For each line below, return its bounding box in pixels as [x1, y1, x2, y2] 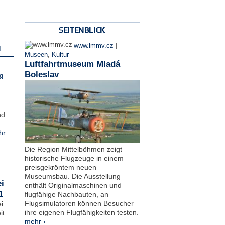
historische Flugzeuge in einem [24, 154, 124, 163]
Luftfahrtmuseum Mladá [24, 59, 120, 69]
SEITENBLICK [59, 25, 105, 34]
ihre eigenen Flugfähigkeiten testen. [24, 208, 139, 217]
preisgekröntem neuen [24, 163, 96, 172]
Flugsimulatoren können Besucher [24, 199, 134, 208]
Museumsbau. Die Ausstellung [24, 172, 121, 181]
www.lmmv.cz [73, 42, 114, 49]
